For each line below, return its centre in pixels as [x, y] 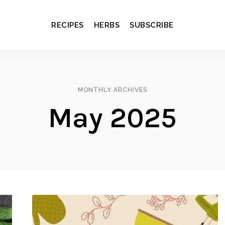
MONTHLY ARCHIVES [113, 90]
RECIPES [68, 25]
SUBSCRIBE [152, 25]
